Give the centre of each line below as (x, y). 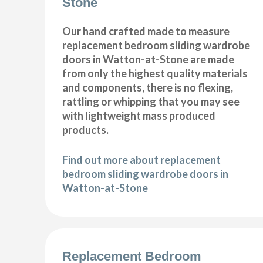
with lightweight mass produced (139, 116)
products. (86, 130)
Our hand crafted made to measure (146, 31)
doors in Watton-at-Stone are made (149, 60)
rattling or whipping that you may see (151, 102)
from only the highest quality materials (155, 74)
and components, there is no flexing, (148, 88)
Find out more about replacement (142, 160)
